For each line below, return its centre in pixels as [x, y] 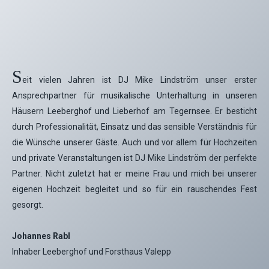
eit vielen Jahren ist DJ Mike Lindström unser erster [140, 80]
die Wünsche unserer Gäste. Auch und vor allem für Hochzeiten [134, 142]
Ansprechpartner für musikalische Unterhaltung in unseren [134, 95]
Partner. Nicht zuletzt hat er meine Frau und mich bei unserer [134, 174]
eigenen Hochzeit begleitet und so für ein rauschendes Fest [134, 189]
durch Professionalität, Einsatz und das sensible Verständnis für [134, 127]
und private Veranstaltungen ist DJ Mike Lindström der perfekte [134, 158]
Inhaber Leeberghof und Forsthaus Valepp [92, 252]
